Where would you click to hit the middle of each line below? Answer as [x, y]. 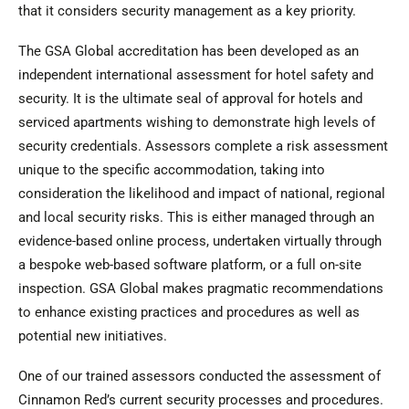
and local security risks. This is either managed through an [196, 217]
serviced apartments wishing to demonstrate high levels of [196, 122]
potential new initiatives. [92, 336]
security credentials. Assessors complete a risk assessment [203, 146]
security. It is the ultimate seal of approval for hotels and [190, 99]
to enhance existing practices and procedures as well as [189, 312]
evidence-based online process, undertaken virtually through [199, 241]
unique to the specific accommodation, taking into [171, 170]
